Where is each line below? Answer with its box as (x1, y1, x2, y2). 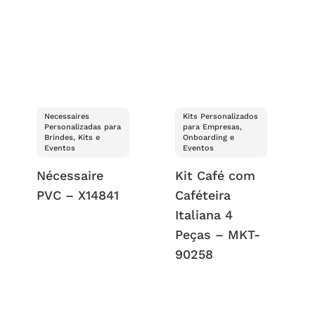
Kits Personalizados (182, 112, 258, 122)
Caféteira (174, 188, 231, 203)
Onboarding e (182, 133, 234, 143)
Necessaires (44, 112, 90, 122)
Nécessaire (37, 168, 104, 184)
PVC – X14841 (37, 188, 120, 203)
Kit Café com (174, 168, 255, 184)
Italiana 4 (174, 207, 233, 223)
